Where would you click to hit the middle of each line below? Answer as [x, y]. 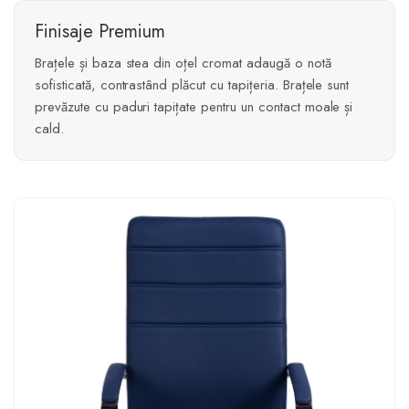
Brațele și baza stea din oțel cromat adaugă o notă [183, 63]
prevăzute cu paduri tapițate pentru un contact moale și [194, 107]
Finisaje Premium [100, 32]
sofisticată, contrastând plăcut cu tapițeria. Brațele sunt [192, 85]
